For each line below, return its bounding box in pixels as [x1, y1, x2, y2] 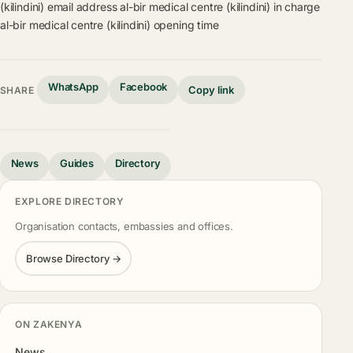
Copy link [188, 83, 235, 96]
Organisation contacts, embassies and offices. [15, 220, 233, 233]
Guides [60, 157, 94, 170]
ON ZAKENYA [15, 318, 83, 331]
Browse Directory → [25, 251, 121, 265]
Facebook [119, 80, 168, 94]
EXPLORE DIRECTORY [15, 195, 124, 208]
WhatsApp [48, 80, 98, 94]
